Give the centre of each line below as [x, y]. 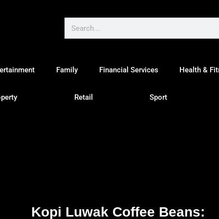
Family [67, 70]
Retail [83, 97]
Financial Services [129, 70]
